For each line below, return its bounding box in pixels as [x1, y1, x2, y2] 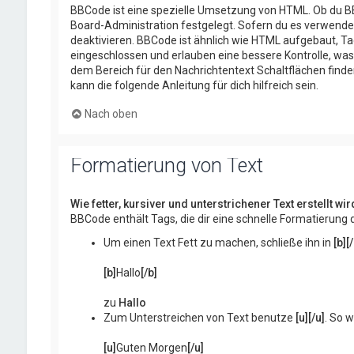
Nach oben [84, 107, 137, 120]
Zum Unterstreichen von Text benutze [103, 311, 296, 325]
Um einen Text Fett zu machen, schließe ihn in [103, 236, 333, 250]
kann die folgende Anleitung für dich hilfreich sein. [70, 79, 318, 92]
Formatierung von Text [70, 154, 263, 177]
